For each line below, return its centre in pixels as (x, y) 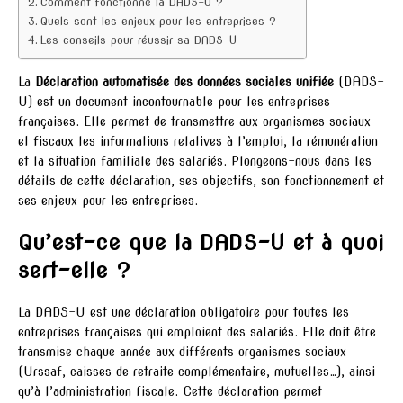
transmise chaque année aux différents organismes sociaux (182, 352)
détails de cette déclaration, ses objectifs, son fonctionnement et (201, 181)
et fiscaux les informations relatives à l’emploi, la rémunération (198, 142)
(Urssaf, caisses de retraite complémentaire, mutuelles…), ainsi (197, 372)
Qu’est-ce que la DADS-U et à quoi (201, 243)
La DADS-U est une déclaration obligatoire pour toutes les (184, 313)
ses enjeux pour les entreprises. (108, 201)
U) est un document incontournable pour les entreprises (174, 102)
